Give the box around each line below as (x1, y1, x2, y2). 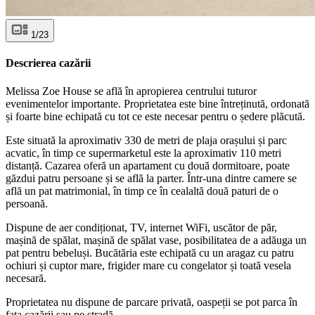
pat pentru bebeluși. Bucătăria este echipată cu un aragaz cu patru (6, 246, 294, 259)
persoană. (6, 197, 48, 210)
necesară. (6, 271, 46, 284)
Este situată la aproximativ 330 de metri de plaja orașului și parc (6, 134, 287, 146)
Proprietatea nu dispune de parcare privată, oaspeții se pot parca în (6, 295, 297, 308)
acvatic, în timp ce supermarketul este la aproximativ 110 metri (6, 146, 281, 159)
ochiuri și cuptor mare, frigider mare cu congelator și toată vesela (6, 259, 291, 271)
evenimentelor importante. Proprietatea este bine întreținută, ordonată (6, 97, 309, 110)
